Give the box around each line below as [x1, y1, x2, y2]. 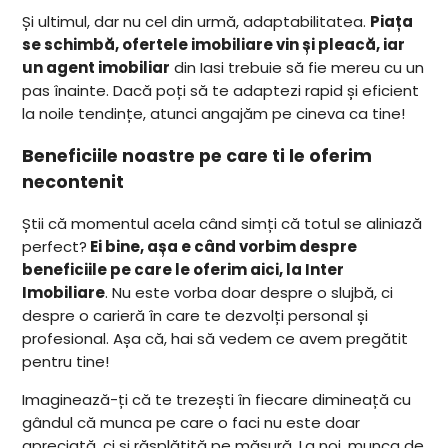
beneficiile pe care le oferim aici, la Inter [22, 259, 345, 281]
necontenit [22, 169, 125, 194]
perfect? [22, 236, 88, 258]
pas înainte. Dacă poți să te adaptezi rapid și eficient [22, 80, 420, 102]
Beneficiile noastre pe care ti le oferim [22, 143, 373, 168]
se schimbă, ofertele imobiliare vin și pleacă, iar [22, 34, 406, 56]
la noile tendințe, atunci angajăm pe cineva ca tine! [22, 103, 406, 125]
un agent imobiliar [22, 57, 171, 79]
